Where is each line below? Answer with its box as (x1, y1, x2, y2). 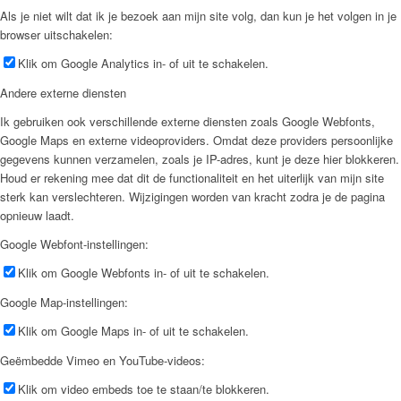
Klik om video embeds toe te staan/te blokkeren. (18, 380, 269, 398)
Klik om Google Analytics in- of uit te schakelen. (18, 54, 269, 72)
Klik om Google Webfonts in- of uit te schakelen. (18, 263, 269, 281)
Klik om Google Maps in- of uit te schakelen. (18, 321, 249, 339)
